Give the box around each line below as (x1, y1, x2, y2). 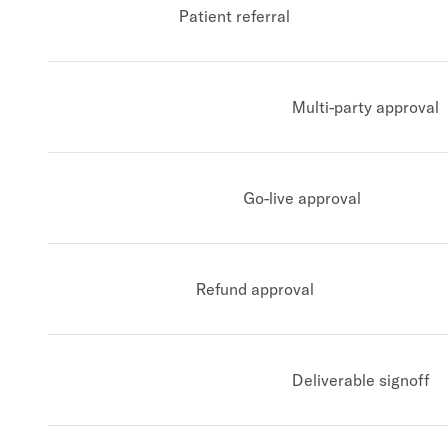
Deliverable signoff (291, 370, 429, 390)
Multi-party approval (291, 97, 439, 117)
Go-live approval (243, 188, 361, 208)
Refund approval (196, 279, 314, 299)
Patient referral (179, 6, 290, 26)
